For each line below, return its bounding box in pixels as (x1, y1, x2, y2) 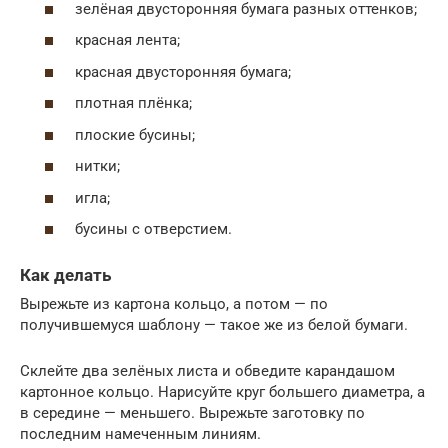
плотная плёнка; (75, 94, 192, 113)
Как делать (20, 266, 111, 286)
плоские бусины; (75, 125, 195, 144)
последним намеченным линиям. (20, 424, 261, 443)
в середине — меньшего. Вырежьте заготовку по (20, 403, 365, 422)
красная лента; (75, 31, 180, 50)
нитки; (75, 157, 120, 176)
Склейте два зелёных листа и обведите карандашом (20, 361, 395, 380)
